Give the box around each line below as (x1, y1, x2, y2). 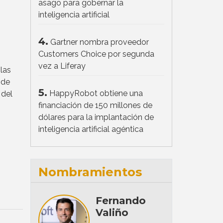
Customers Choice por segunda (38, 49, 154, 59)
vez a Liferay (38, 61, 86, 71)
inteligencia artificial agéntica (38, 124, 143, 134)
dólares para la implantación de (38, 112, 154, 122)
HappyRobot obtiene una (49, 88, 143, 98)
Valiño (95, 206, 128, 219)
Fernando (95, 194, 146, 207)
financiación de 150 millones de (38, 100, 152, 110)
